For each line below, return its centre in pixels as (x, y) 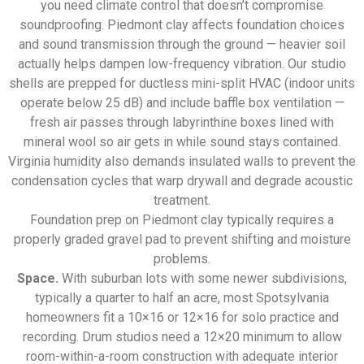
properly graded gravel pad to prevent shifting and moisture (182, 240)
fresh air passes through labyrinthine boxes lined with (182, 123)
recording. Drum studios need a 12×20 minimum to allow (182, 337)
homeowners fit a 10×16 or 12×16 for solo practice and (182, 318)
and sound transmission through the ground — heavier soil (182, 45)
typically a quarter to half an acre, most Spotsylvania (182, 298)
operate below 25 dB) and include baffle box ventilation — (182, 103)
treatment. (182, 201)
